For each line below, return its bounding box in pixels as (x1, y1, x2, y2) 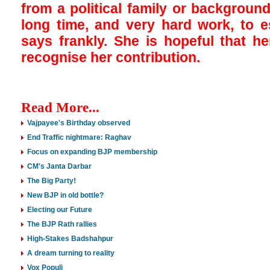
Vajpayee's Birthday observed (27, 119, 130, 127)
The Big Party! (27, 177, 76, 185)
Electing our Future (27, 206, 92, 214)
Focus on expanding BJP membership (27, 148, 157, 156)
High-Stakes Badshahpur (27, 234, 113, 243)
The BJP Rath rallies (27, 220, 97, 228)
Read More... (21, 100, 99, 115)
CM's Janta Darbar (27, 162, 92, 171)
